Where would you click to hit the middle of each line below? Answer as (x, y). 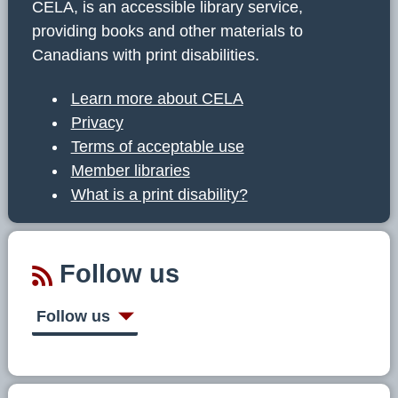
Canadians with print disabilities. (146, 56)
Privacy (97, 122)
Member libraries (130, 170)
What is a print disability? (159, 194)
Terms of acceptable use (157, 146)
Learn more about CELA (157, 98)
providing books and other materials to (167, 32)
